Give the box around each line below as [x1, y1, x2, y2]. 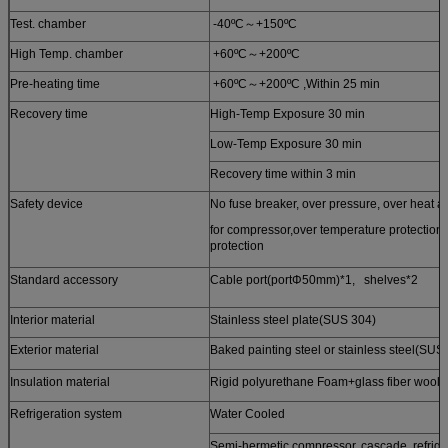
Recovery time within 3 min [210, 166, 356, 181]
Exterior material [10, 342, 99, 357]
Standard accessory [10, 272, 118, 287]
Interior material [10, 312, 95, 327]
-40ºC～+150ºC [210, 16, 297, 31]
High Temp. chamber [10, 46, 123, 61]
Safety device [10, 196, 83, 211]
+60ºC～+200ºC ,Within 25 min [210, 76, 380, 91]
